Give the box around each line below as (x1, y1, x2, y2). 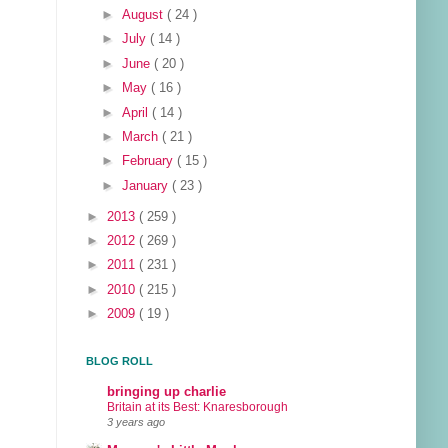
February (122, 154, 178, 169)
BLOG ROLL (86, 355, 153, 368)
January (122, 178, 173, 193)
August (122, 7, 168, 22)
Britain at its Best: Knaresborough (107, 399, 288, 414)
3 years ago (107, 415, 165, 428)
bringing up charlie (107, 384, 226, 399)
